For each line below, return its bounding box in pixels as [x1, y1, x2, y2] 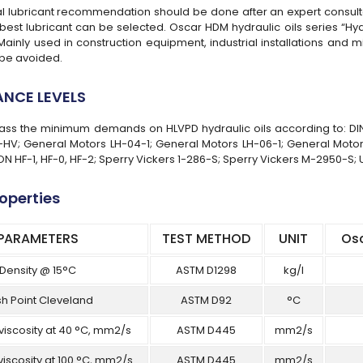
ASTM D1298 [175, 263, 237, 278]
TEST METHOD [161, 229, 250, 248]
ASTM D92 [180, 293, 232, 308]
